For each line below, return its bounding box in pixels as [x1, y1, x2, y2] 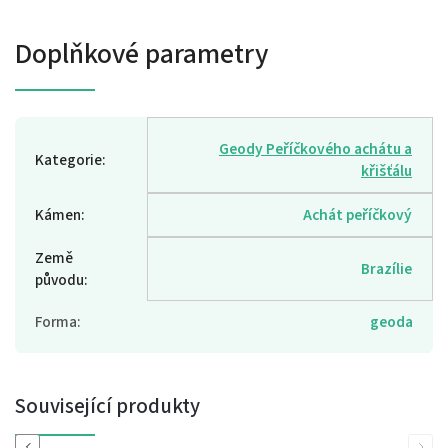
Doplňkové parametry [15, 33, 268, 74]
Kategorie [35, 148, 102, 171]
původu [35, 268, 84, 291]
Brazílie [361, 257, 412, 280]
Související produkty [15, 390, 200, 421]
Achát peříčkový [303, 203, 412, 226]
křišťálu [361, 159, 412, 182]
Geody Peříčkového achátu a [219, 137, 412, 160]
